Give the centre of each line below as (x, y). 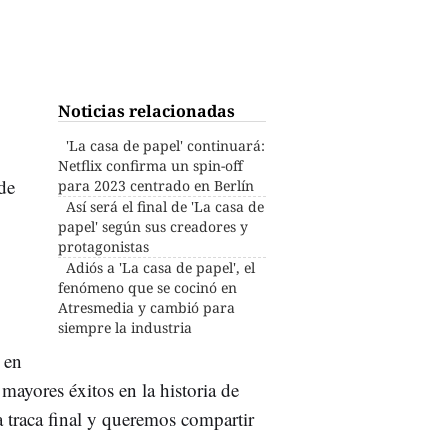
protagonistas (104, 246)
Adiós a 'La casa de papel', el (161, 267)
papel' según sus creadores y (153, 226)
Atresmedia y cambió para (147, 307)
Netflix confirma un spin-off (151, 165)
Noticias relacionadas (147, 110)
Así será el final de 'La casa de (165, 206)
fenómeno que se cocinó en (148, 287)
